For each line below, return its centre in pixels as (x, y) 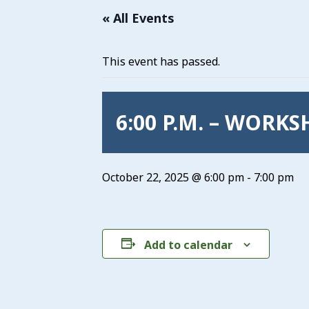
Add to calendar (188, 245)
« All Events (138, 18)
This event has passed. (161, 61)
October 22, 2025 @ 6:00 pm (173, 177)
